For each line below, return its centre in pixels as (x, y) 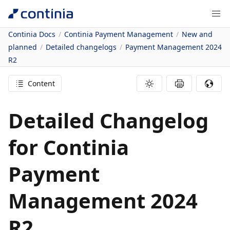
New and (197, 34)
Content (41, 83)
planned (23, 47)
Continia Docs (32, 34)
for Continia (69, 147)
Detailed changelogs (81, 47)
